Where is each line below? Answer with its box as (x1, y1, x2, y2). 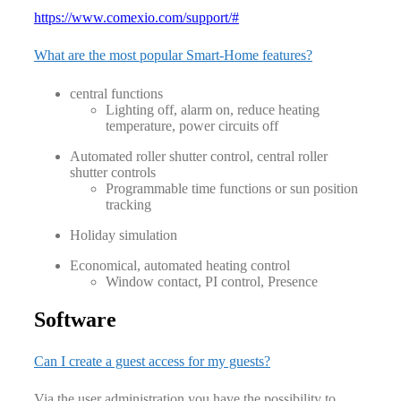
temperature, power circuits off (106, 117, 278, 133)
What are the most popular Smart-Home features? (34, 47, 312, 64)
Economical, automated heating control (70, 257, 290, 273)
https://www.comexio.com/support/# (34, 10, 239, 26)
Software (34, 307, 116, 331)
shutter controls (70, 164, 156, 180)
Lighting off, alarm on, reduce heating (106, 101, 320, 117)
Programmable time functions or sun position (106, 180, 358, 196)
